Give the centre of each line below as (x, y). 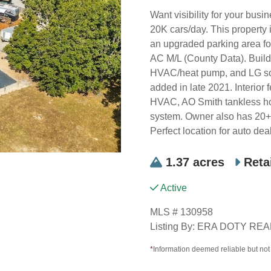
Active (173, 188)
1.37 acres (195, 162)
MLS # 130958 (181, 212)
